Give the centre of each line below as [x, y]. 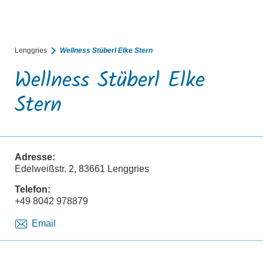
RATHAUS [206, 28]
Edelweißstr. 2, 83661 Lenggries [82, 168]
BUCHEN [136, 28]
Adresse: [35, 157]
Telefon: [33, 189]
